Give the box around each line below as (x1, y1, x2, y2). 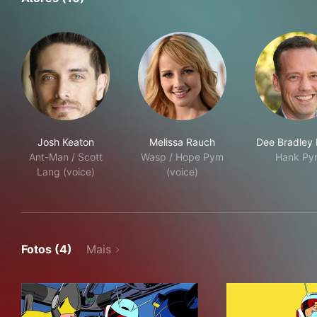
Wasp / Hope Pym (141, 151, 224, 163)
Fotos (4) (21, 242, 72, 256)
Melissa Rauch (149, 136, 215, 148)
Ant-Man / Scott (28, 151, 103, 163)
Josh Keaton (37, 136, 94, 148)
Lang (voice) (36, 166, 95, 178)
